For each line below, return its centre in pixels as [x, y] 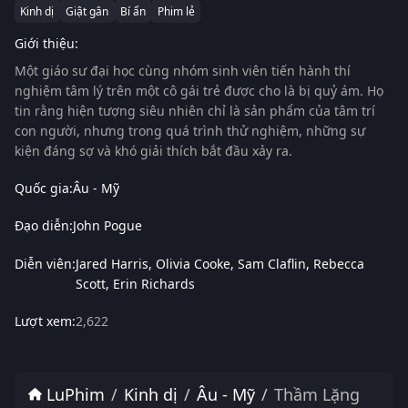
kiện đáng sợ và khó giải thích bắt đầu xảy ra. [153, 151]
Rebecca [339, 263]
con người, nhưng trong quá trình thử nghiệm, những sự [190, 131]
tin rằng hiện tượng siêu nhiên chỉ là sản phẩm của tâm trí [195, 111]
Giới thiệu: [46, 43]
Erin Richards [154, 283]
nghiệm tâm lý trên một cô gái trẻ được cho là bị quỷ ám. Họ [199, 91]
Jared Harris [112, 263]
